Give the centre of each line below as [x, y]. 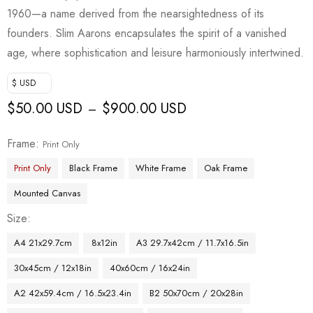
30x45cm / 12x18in [53, 268]
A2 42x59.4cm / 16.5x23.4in [73, 293]
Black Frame [93, 168]
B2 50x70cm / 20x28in [196, 293]
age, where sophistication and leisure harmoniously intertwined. [155, 52]
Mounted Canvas [47, 193]
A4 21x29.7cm [43, 242]
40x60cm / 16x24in [150, 268]
